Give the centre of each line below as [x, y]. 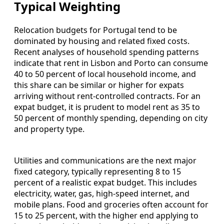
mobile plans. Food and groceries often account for [111, 204]
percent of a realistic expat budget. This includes [105, 182]
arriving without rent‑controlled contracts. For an [107, 96]
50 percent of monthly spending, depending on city [111, 118]
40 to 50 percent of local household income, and [105, 74]
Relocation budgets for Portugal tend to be [95, 30]
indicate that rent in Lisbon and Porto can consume [111, 63]
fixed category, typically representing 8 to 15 [97, 171]
